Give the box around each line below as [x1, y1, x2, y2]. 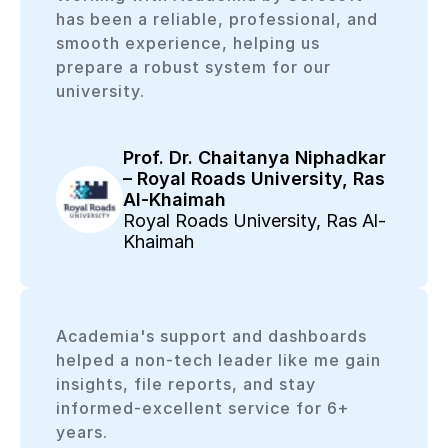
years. [55, 421, 108, 442]
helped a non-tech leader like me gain [55, 349, 381, 370]
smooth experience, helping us [55, 33, 320, 54]
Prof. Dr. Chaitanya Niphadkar [123, 147, 387, 169]
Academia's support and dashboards [55, 325, 367, 346]
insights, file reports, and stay [55, 373, 316, 394]
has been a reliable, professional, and [55, 9, 378, 30]
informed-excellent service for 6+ [55, 397, 350, 418]
